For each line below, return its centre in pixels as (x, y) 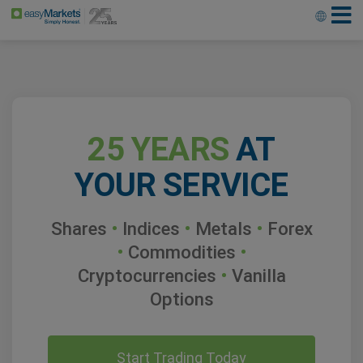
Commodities (184, 252)
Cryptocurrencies (149, 275)
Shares (81, 228)
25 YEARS (158, 149)
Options (181, 299)
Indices (151, 228)
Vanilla (258, 275)
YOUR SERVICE (181, 185)
